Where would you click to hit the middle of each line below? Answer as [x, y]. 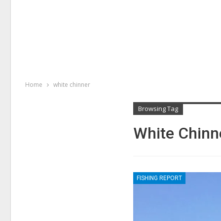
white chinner [72, 85]
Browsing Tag [158, 109]
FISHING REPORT [160, 178]
